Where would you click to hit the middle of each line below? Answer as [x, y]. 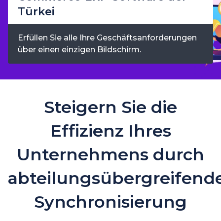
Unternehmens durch [110, 154]
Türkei [36, 11]
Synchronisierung [110, 202]
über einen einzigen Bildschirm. [79, 49]
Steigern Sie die [110, 107]
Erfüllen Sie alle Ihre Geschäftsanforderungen [107, 37]
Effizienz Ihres [110, 130]
